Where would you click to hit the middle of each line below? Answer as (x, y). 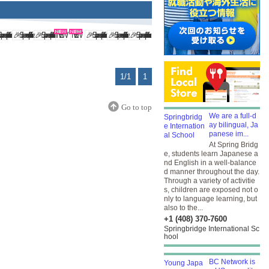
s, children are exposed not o (211, 190)
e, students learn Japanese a (211, 154)
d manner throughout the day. (212, 172)
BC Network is (232, 262)
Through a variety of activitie (210, 181)
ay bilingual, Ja (234, 125)
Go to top (137, 107)
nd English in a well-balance (210, 163)
